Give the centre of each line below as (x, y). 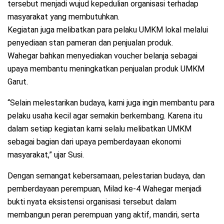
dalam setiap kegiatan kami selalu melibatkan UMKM (99, 129)
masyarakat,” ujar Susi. (46, 155)
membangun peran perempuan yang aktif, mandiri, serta (103, 215)
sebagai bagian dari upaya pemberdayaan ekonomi (94, 142)
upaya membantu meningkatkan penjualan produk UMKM (106, 69)
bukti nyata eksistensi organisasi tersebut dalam (92, 202)
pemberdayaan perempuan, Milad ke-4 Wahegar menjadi (104, 189)
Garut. (18, 82)
